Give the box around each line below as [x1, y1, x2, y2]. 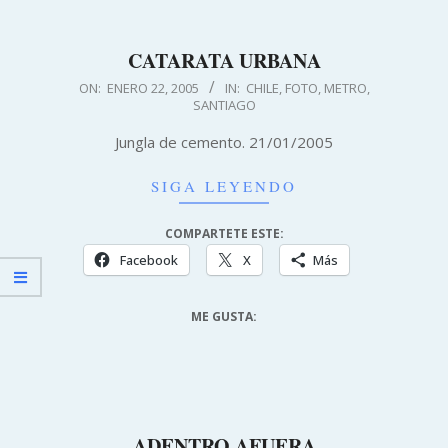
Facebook [119, 250, 178, 269]
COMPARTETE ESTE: [164, 224, 284, 242]
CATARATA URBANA [127, 45, 321, 75]
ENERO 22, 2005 [106, 78, 199, 97]
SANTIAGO [192, 95, 256, 114]
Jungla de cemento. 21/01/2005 [115, 131, 333, 152]
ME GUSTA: [191, 307, 257, 325]
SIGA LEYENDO [151, 175, 297, 196]
